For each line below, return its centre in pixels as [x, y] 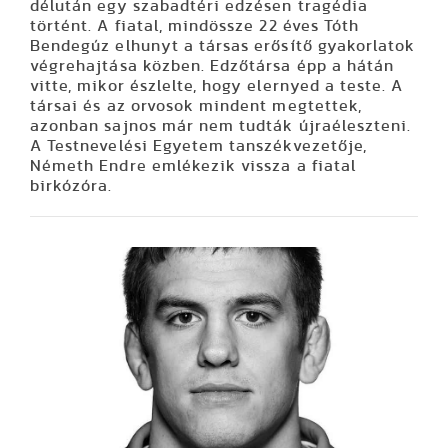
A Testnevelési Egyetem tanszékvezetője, [198, 145]
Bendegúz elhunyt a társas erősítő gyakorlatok [223, 45]
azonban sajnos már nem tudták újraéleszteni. [221, 125]
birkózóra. [74, 185]
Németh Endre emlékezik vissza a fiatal [193, 165]
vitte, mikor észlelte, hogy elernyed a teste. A [217, 85]
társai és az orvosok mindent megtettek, [196, 105]
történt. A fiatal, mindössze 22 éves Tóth [195, 25]
